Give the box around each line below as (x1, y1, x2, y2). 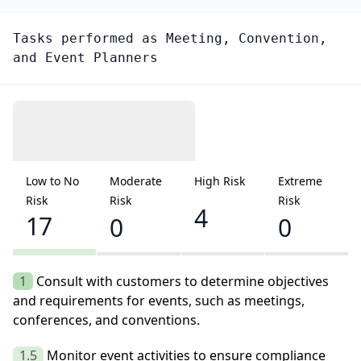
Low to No (26, 173, 79, 189)
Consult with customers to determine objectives (36, 272, 329, 291)
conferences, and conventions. (13, 311, 200, 330)
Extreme (277, 173, 322, 189)
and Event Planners (13, 50, 158, 66)
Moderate (110, 173, 163, 189)
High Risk (193, 173, 245, 189)
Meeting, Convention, (166, 31, 327, 47)
